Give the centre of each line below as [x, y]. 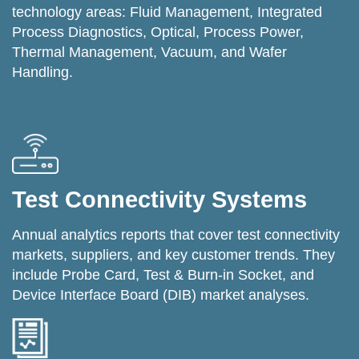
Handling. [42, 72]
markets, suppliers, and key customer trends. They [173, 254]
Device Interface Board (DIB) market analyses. [161, 294]
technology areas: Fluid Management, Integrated [167, 12]
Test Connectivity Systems [159, 199]
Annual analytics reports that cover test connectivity [176, 234]
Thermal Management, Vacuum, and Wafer [149, 52]
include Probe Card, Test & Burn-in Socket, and [163, 274]
